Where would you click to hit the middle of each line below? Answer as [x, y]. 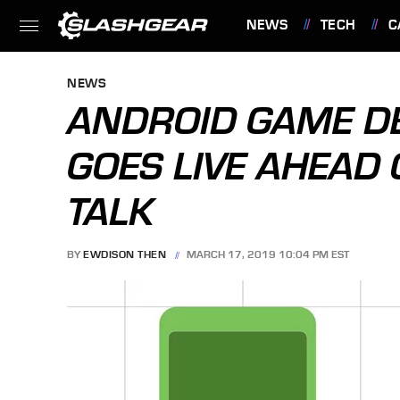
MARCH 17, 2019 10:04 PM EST [268, 255]
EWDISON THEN [125, 255]
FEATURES [284, 76]
